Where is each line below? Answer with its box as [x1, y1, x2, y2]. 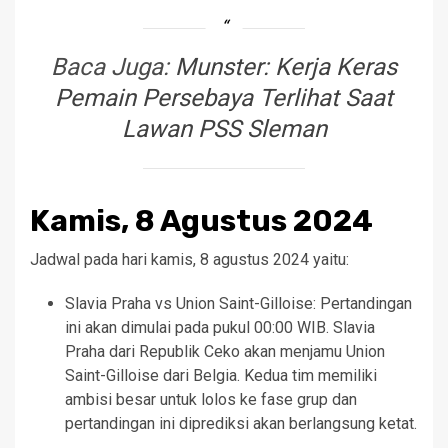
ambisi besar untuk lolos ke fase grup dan [65, 389, 357, 409]
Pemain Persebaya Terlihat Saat [55, 83, 393, 112]
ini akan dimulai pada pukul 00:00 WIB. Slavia [65, 317, 375, 337]
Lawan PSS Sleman [121, 114, 327, 143]
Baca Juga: [51, 52, 175, 81]
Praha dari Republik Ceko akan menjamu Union [65, 341, 385, 361]
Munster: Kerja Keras [175, 52, 397, 81]
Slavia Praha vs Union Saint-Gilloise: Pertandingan [65, 293, 412, 313]
